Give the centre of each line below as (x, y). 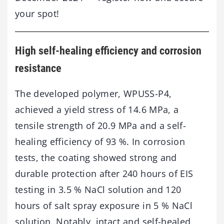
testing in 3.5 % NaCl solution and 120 (98, 189)
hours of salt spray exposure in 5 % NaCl (104, 205)
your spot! (37, 14)
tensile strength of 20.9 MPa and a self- (101, 125)
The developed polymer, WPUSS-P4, (93, 93)
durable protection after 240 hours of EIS (104, 173)
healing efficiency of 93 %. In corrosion (100, 141)
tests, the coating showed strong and (96, 157)
